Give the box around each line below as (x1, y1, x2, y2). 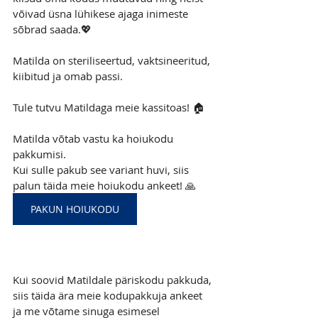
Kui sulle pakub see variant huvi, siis (13, 163, 192, 177)
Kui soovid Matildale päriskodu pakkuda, (13, 273, 214, 287)
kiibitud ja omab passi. (13, 69, 123, 83)
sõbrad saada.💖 (13, 22, 92, 36)
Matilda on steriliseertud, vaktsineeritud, (13, 53, 213, 67)
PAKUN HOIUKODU (31, 202, 119, 216)
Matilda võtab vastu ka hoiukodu (13, 131, 176, 146)
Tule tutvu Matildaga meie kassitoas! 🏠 (13, 100, 204, 114)
